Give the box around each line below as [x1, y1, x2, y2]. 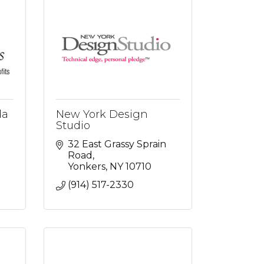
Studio [55, 119, 90, 132]
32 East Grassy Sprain [67, 138, 166, 150]
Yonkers [67, 161, 105, 172]
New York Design [55, 108, 148, 121]
